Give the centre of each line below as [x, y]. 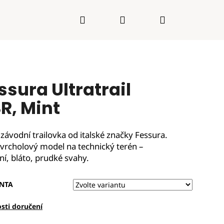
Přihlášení [147, 19]
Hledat [100, 19]
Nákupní [184, 19]
